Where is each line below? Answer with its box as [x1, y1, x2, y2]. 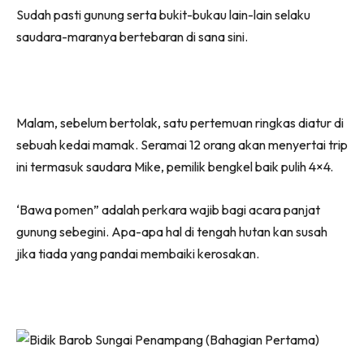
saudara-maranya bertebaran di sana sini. [16, 28, 248, 45]
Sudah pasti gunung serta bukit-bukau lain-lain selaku [16, 6, 310, 23]
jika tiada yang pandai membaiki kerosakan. [16, 245, 259, 262]
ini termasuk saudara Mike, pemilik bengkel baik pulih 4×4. [16, 158, 333, 175]
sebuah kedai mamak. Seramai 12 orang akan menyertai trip [16, 136, 348, 153]
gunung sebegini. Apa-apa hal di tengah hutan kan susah [16, 223, 327, 240]
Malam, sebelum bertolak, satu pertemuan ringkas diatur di [16, 114, 344, 131]
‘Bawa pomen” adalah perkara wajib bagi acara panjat [16, 201, 320, 218]
